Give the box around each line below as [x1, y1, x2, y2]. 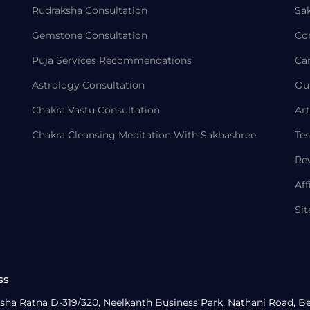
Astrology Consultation [32, 79, 145, 91]
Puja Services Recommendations [32, 54, 192, 66]
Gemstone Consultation [32, 29, 147, 42]
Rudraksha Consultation [32, 4, 147, 17]
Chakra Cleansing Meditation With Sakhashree [32, 129, 256, 141]
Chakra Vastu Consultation [32, 104, 160, 116]
